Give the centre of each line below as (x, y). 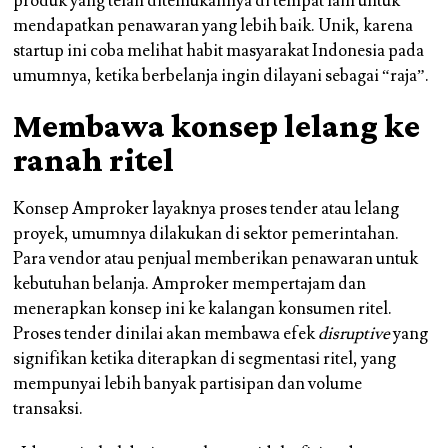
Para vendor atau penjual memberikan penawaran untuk (216, 259)
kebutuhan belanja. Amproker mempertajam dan (190, 284)
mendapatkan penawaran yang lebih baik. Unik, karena (213, 26)
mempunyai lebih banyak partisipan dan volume (188, 384)
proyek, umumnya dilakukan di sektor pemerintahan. (206, 234)
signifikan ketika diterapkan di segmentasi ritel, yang (205, 359)
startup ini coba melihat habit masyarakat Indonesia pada (219, 51)
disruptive (354, 334)
